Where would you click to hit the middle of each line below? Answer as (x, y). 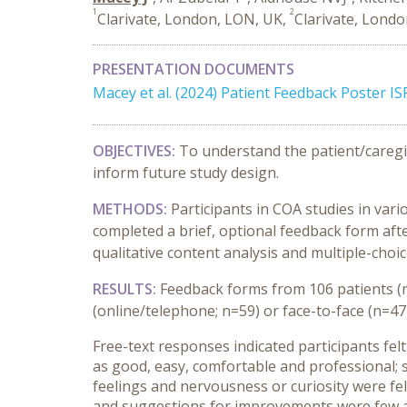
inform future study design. (186, 173)
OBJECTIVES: (136, 151)
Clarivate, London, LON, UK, (194, 19)
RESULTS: (124, 289)
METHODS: (130, 209)
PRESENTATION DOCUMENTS (194, 69)
